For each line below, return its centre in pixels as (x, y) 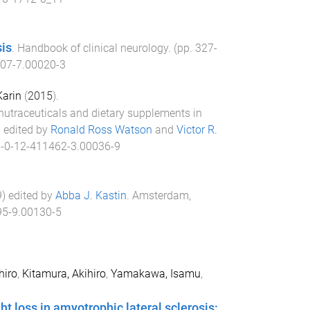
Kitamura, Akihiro (64, 273)
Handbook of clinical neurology (92, 48)
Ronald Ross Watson (101, 130)
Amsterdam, (161, 196)
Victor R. (197, 130)
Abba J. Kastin (91, 196)
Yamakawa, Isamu (155, 273)
